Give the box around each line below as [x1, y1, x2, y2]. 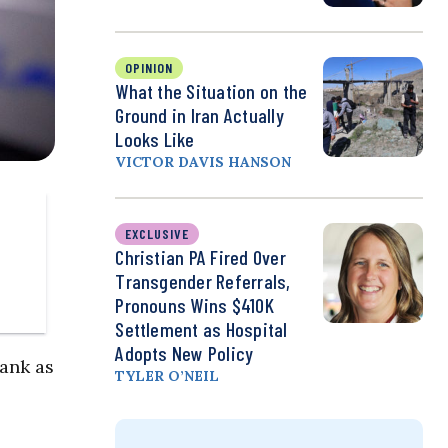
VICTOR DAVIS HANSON [115, 153, 292, 172]
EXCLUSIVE [125, 225, 190, 243]
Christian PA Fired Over [115, 245, 286, 270]
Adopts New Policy [115, 341, 254, 366]
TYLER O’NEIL [115, 367, 220, 386]
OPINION [125, 59, 174, 77]
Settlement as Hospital [115, 317, 288, 342]
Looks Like [115, 127, 195, 152]
